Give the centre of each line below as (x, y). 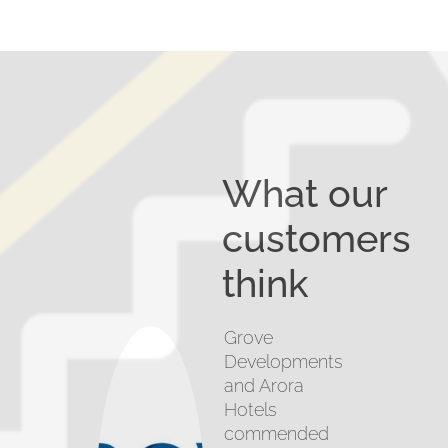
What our (304, 193)
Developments (283, 361)
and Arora (263, 385)
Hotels (250, 409)
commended (276, 433)
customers (316, 238)
